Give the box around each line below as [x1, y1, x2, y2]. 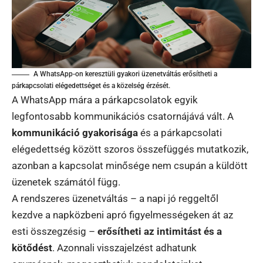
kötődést [12, 242, 52, 254]
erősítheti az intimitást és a [97, 225, 222, 238]
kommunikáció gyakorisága [12, 127, 138, 139]
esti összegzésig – [12, 225, 97, 238]
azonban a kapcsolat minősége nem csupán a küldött [12, 160, 248, 172]
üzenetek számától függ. [12, 176, 120, 188]
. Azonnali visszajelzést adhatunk [52, 242, 197, 254]
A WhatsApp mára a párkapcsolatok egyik [12, 94, 198, 106]
